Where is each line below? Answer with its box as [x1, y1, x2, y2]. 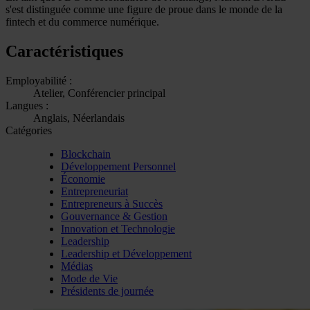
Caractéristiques [6, 42, 123, 60]
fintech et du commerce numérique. [6, 15, 159, 28]
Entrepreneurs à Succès [61, 197, 163, 210]
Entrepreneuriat [61, 185, 128, 197]
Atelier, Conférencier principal [33, 86, 165, 99]
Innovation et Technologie [61, 222, 175, 235]
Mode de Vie [61, 272, 118, 284]
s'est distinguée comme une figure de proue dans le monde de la [6, 3, 282, 15]
